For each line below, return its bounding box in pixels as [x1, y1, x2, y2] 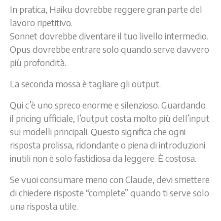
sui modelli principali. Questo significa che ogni [10, 125, 185, 137]
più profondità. [10, 56, 66, 68]
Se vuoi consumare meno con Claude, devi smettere [10, 173, 210, 185]
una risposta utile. [10, 200, 78, 212]
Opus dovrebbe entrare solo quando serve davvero [10, 43, 209, 55]
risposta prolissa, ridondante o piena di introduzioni [10, 139, 205, 150]
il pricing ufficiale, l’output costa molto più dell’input [10, 112, 210, 124]
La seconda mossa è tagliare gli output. [10, 77, 161, 89]
